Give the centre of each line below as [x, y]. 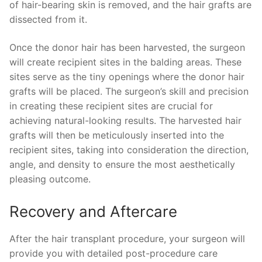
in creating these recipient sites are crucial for [111, 106]
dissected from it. [48, 19]
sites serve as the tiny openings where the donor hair [127, 76]
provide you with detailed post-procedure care [113, 254]
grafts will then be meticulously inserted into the [117, 135]
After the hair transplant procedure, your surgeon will [127, 239]
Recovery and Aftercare [93, 212]
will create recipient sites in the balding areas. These [125, 62]
